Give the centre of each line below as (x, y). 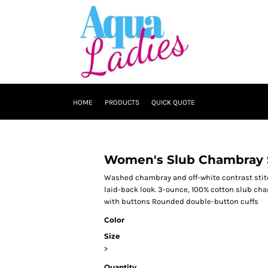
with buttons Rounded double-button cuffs (181, 201)
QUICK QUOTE (173, 103)
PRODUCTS (122, 103)
